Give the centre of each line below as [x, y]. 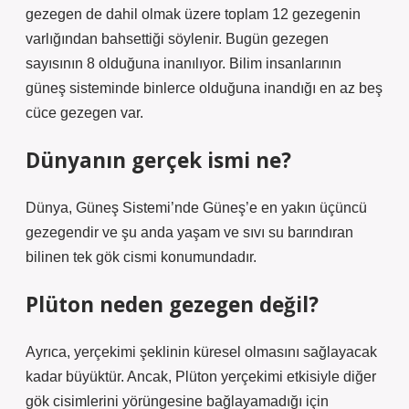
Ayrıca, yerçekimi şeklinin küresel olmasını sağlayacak [201, 352]
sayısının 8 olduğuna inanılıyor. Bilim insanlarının [184, 63]
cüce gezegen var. [84, 113]
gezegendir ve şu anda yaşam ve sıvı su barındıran [189, 232]
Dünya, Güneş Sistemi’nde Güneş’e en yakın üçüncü [196, 208]
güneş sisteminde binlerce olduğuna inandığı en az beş [204, 88]
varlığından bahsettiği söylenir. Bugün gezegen [177, 39]
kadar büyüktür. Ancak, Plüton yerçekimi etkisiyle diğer [201, 377]
